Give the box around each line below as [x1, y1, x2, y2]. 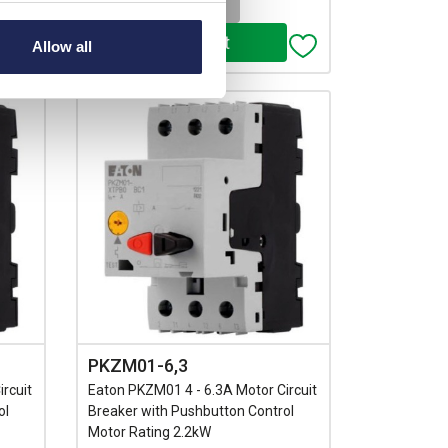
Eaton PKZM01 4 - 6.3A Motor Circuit [87, 381, 317, 398]
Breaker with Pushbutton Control [87, 402, 294, 419]
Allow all [32, 37, 93, 55]
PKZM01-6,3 [87, 354, 188, 376]
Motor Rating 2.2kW [87, 423, 211, 440]
